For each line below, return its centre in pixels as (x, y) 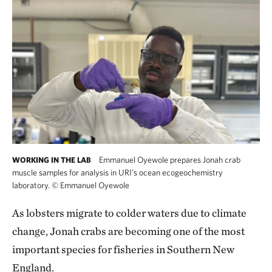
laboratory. (32, 185)
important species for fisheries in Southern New (123, 249)
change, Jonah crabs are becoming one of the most (128, 231)
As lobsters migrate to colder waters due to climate (129, 213)
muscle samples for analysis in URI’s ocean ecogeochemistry (117, 172)
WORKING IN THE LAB (52, 160)
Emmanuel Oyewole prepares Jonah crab (169, 160)
